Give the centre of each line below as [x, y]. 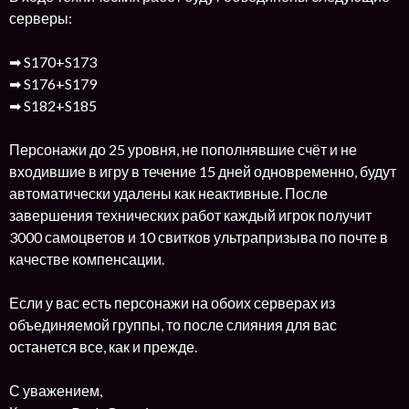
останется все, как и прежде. [103, 346]
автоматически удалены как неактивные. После [168, 193]
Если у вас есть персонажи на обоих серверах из [172, 303]
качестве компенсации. [87, 259]
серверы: [41, 18]
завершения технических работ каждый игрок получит [190, 215]
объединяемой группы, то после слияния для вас [173, 325]
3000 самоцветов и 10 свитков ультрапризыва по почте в [199, 237]
